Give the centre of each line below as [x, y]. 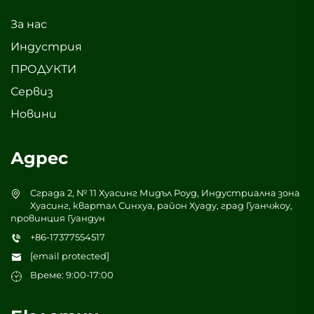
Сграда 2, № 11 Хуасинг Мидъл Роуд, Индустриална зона [165, 193]
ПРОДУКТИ [43, 69]
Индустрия [46, 47]
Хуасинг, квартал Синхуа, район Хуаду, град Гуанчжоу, [161, 206]
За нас [29, 25]
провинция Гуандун [58, 218]
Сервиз [32, 92]
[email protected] [70, 256]
